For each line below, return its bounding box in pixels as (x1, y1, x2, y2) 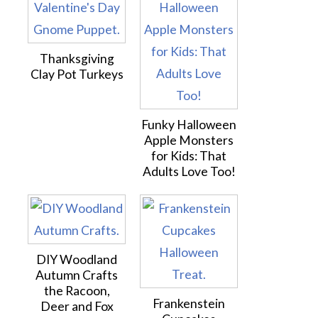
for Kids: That (151, 148, 226, 163)
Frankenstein (153, 296, 225, 311)
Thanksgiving (39, 51, 114, 66)
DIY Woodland (36, 252, 117, 267)
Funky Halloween (141, 117, 236, 132)
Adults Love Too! (142, 164, 236, 179)
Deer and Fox (40, 299, 114, 314)
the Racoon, (43, 283, 110, 298)
